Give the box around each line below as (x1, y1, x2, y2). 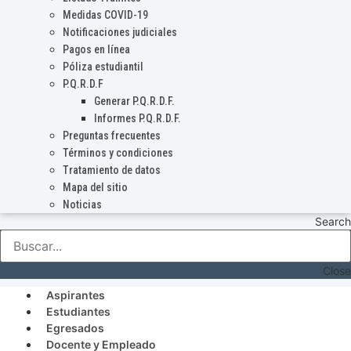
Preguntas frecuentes (63, 129, 161, 143)
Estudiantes (46, 305, 110, 319)
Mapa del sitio (63, 181, 128, 194)
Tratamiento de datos (63, 164, 161, 177)
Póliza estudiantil (63, 60, 143, 74)
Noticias (63, 198, 102, 212)
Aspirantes (46, 288, 105, 302)
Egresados (46, 321, 104, 335)
